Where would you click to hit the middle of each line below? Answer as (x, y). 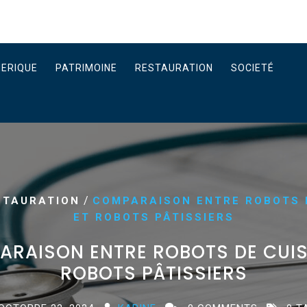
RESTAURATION (174, 68)
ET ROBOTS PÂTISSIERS (153, 217)
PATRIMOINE (86, 68)
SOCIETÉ (253, 68)
